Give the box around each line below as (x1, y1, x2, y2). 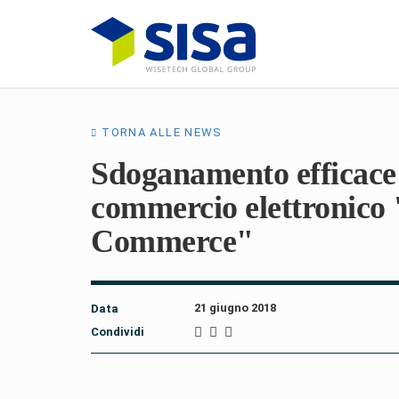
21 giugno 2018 (193, 301, 276, 314)
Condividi (91, 325, 144, 338)
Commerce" (91, 224, 254, 259)
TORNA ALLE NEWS (102, 126, 223, 139)
